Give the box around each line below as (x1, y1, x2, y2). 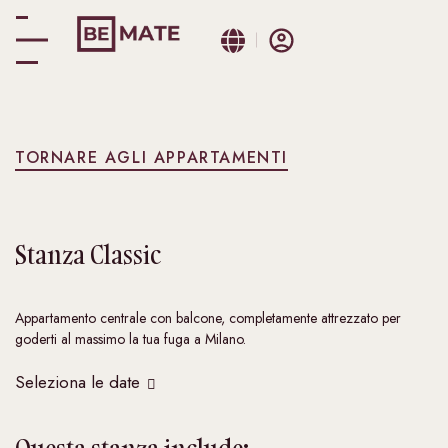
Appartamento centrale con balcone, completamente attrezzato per (15, 308, 401, 328)
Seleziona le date (15, 370, 140, 394)
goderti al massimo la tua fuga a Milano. (15, 329, 246, 349)
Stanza (15, 237, 85, 272)
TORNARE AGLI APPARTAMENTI (15, 146, 288, 169)
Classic (85, 237, 161, 272)
